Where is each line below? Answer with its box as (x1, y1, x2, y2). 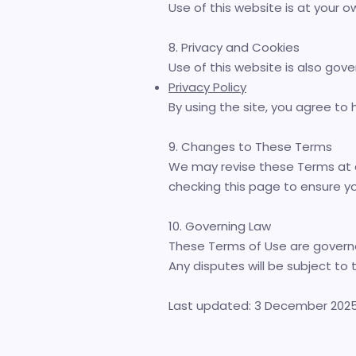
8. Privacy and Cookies (168, 39, 300, 56)
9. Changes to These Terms (168, 138, 332, 155)
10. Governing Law (168, 218, 271, 234)
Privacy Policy (168, 79, 246, 95)
